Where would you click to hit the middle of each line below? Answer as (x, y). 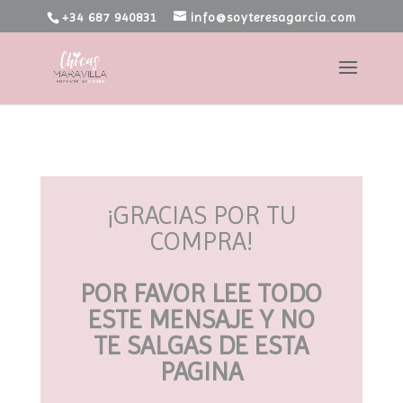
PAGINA (201, 372)
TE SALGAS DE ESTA (201, 345)
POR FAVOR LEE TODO (201, 293)
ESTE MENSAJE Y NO (201, 319)
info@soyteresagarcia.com (273, 17)
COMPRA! (201, 241)
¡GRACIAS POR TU (201, 215)
